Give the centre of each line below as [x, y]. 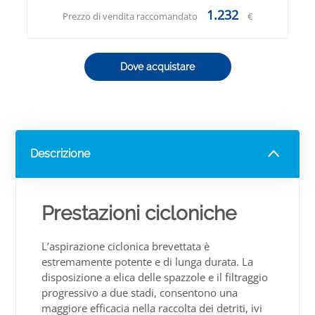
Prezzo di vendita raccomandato [130, 16]
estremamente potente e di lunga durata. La [148, 262]
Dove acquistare [157, 67]
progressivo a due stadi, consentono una [140, 292]
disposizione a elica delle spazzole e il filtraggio [155, 277]
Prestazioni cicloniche [139, 213]
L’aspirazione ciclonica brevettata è [126, 246]
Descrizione [60, 154]
